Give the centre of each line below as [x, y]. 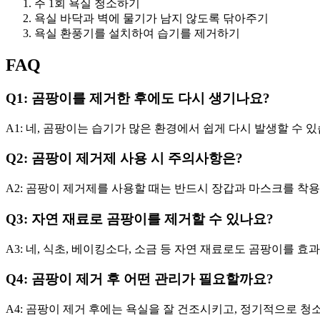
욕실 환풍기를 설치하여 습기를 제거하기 [137, 34]
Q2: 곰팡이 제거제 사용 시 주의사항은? [124, 159]
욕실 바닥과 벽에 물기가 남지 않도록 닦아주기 [151, 19]
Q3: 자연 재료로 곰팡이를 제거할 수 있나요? [140, 219]
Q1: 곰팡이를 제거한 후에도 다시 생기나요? [138, 99]
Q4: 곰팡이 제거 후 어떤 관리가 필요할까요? [140, 279]
